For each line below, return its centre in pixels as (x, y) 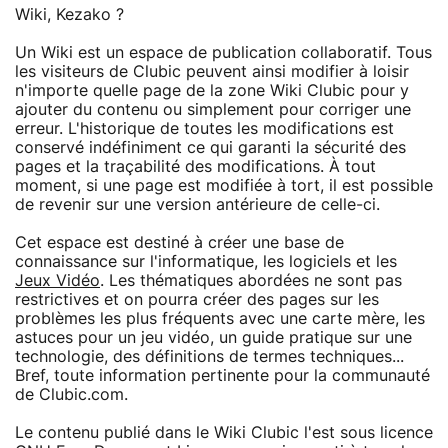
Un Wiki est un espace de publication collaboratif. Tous (223, 52)
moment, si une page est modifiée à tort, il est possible (224, 185)
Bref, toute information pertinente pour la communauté (222, 375)
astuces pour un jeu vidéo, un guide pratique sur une (213, 337)
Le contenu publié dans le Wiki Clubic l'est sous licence (224, 432)
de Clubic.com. (71, 394)
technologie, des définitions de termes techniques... (209, 356)
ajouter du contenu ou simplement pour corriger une (213, 109)
